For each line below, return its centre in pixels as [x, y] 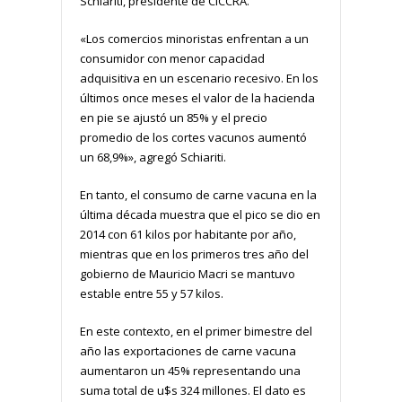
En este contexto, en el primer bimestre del [196, 331]
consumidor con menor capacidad [172, 58]
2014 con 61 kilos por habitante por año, [188, 234]
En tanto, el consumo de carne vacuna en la [198, 194]
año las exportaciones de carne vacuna [188, 350]
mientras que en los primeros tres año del [194, 253]
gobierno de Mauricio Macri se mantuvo [188, 273]
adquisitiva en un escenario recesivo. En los [199, 78]
